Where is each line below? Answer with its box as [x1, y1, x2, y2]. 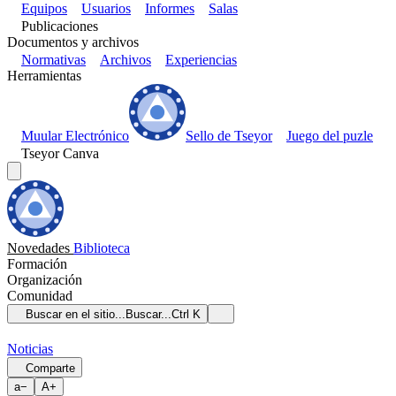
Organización [7, 272, 82, 287]
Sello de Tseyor [186, 128, 272, 143]
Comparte [26, 361, 76, 375]
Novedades [7, 240, 73, 255]
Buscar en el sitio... [26, 308, 126, 322]
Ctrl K [171, 308, 202, 322]
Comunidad [7, 288, 72, 303]
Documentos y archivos [7, 34, 139, 49]
